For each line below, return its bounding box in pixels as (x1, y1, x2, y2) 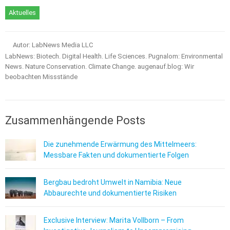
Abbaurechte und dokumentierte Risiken (44, 189, 177, 198)
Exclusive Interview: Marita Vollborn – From (44, 216, 184, 225)
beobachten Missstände (5, 73, 78, 81)
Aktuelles (9, 9, 36, 17)
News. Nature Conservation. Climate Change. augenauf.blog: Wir (5, 63, 194, 71)
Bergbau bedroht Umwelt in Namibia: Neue (44, 178, 182, 187)
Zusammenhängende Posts (5, 114, 145, 127)
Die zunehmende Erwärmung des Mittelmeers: (44, 140, 197, 149)
